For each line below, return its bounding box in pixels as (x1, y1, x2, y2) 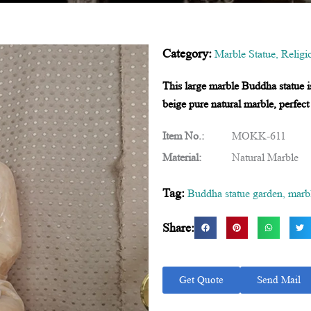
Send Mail (257, 274, 301, 285)
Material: (162, 151, 201, 163)
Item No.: (162, 130, 204, 142)
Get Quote (179, 274, 224, 285)
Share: (162, 220, 194, 235)
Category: (162, 47, 212, 60)
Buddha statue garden (187, 187, 283, 199)
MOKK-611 (232, 130, 286, 142)
